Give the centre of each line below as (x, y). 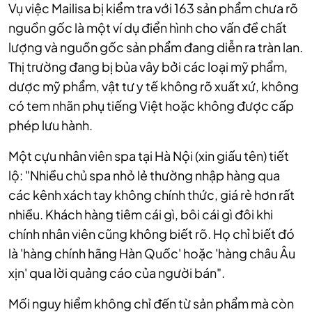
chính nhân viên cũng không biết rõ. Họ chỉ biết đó (151, 234)
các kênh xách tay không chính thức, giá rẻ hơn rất (151, 195)
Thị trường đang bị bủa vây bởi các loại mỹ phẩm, (148, 67)
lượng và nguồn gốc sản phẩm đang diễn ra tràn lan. (156, 47)
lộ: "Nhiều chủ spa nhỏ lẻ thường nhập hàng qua (144, 175)
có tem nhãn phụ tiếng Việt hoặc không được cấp (151, 106)
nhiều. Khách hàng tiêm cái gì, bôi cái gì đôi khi (141, 214)
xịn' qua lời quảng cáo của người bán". (117, 273)
